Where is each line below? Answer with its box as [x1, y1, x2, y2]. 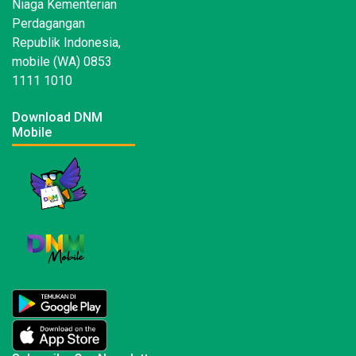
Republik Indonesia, [12, 35, 121, 51]
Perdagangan [12, 16, 85, 32]
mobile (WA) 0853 [12, 54, 112, 70]
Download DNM [12, 110, 103, 126]
